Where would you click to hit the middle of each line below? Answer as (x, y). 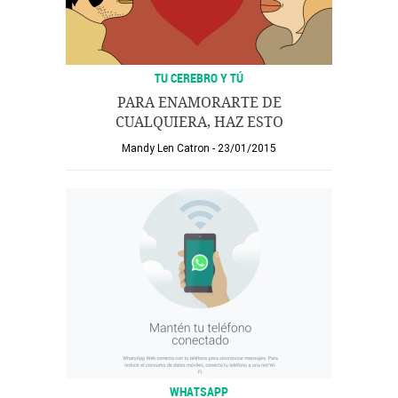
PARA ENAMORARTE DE (199, 103)
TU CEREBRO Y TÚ (199, 78)
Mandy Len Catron (166, 148)
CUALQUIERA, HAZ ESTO (199, 122)
